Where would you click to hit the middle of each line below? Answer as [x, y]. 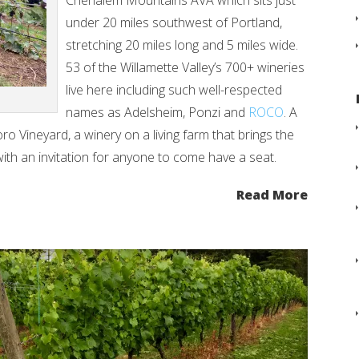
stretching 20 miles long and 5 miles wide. [182, 45]
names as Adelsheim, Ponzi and [157, 112]
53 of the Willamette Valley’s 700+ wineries [185, 67]
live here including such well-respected [174, 90]
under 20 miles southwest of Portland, [174, 22]
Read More [272, 195]
